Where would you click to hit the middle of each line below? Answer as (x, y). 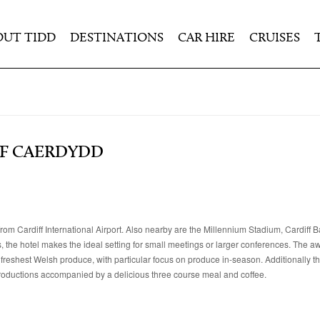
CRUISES (275, 38)
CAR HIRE (206, 38)
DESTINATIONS (117, 38)
